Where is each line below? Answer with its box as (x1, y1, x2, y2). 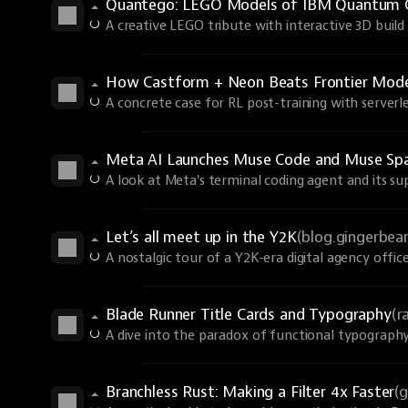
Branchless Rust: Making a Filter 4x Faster (106, 382, 395, 402)
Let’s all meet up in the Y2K (106, 228, 297, 247)
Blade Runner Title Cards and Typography (106, 305, 392, 324)
